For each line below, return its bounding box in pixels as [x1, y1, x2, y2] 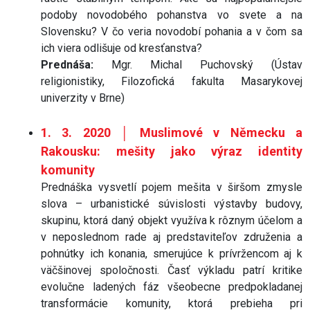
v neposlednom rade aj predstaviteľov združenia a [41, 230, 302, 244]
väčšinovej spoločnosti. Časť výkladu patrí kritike [41, 263, 302, 277]
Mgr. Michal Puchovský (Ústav [93, 57, 302, 71]
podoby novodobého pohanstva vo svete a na [41, 8, 302, 21]
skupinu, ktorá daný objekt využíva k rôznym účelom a [41, 213, 302, 227]
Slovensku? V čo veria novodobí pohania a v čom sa [41, 24, 302, 38]
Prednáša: [41, 57, 93, 71]
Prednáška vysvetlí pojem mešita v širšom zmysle [41, 180, 302, 194]
